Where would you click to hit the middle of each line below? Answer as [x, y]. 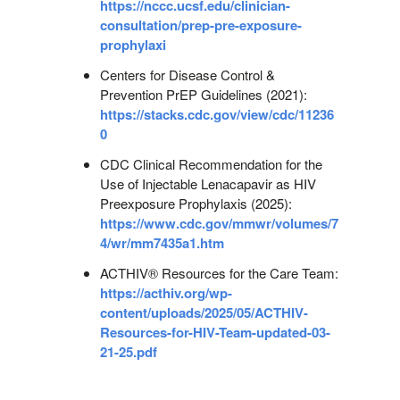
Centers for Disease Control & [187, 74]
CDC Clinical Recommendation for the [211, 163]
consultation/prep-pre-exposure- [200, 25]
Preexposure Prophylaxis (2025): [196, 203]
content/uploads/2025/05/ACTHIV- [204, 312]
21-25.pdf [128, 351]
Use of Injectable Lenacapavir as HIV [208, 183]
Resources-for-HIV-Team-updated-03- [215, 332]
